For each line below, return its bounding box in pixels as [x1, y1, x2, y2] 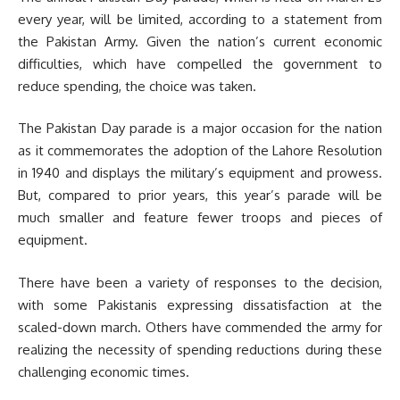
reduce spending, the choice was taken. [18, 77, 256, 95]
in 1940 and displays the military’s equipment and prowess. [18, 164, 382, 182]
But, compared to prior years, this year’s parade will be [18, 187, 382, 204]
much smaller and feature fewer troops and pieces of [18, 209, 382, 227]
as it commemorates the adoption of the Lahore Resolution [18, 142, 382, 160]
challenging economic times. [18, 362, 189, 380]
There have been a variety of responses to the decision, [18, 273, 382, 291]
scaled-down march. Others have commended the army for [18, 318, 382, 336]
